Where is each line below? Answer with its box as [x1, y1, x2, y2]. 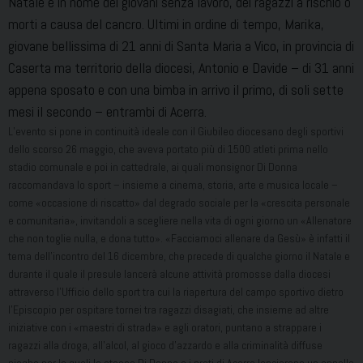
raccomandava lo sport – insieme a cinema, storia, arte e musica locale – [8, 177, 338, 193]
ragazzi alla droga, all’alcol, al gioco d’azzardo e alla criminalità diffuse [8, 338, 322, 353]
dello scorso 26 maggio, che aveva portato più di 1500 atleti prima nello [8, 142, 328, 157]
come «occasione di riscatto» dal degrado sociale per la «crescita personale [8, 195, 350, 211]
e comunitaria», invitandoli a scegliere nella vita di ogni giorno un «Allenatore [8, 213, 352, 228]
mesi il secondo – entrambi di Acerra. [8, 102, 207, 122]
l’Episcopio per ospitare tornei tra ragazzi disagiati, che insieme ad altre [8, 302, 329, 318]
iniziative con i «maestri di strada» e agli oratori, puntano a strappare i [8, 320, 322, 335]
